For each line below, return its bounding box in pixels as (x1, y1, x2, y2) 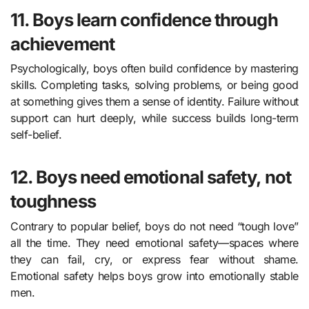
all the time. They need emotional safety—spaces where (10, 235, 299, 250)
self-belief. (10, 128, 62, 142)
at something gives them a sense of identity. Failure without (10, 94, 299, 109)
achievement (10, 32, 114, 54)
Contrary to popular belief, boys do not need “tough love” (10, 219, 299, 233)
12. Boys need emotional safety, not (10, 166, 291, 188)
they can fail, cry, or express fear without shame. (10, 252, 299, 266)
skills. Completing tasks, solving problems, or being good (10, 78, 299, 92)
